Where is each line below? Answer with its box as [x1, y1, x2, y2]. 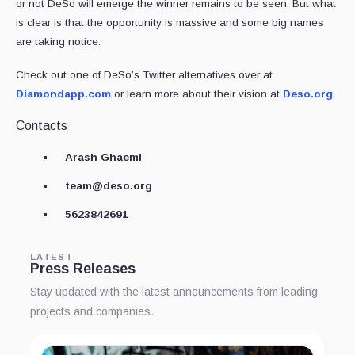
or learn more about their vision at [111, 87, 283, 100]
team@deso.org [65, 179, 152, 192]
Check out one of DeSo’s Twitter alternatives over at [16, 68, 273, 81]
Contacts [16, 118, 67, 132]
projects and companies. [30, 304, 154, 318]
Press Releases [30, 260, 136, 277]
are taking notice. [16, 35, 101, 48]
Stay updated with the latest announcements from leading [30, 284, 318, 298]
